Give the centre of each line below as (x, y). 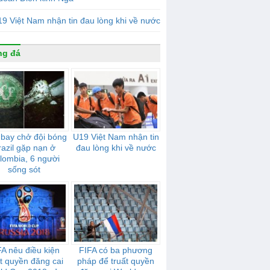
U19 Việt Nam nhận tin (116, 137)
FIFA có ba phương (116, 250)
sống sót (24, 169)
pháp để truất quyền (116, 261)
